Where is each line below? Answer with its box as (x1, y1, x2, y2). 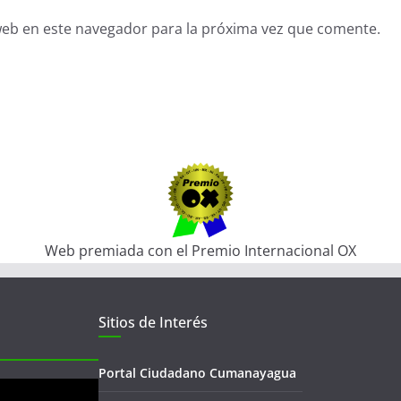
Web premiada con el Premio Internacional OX (45, 241, 356, 261)
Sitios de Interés (98, 312, 208, 333)
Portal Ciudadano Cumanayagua (98, 364, 296, 382)
